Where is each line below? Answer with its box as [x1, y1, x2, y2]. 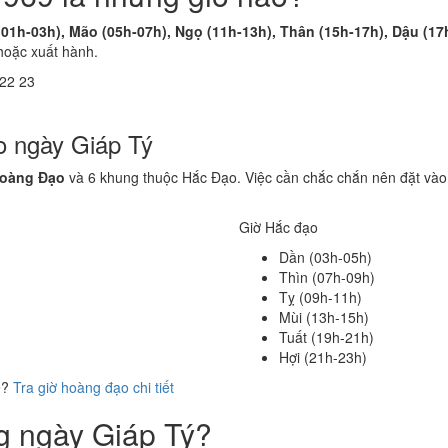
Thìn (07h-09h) [279, 267, 375, 287]
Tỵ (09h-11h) [279, 287, 362, 307]
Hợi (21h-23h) [279, 347, 367, 367]
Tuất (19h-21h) [279, 327, 374, 347]
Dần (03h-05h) [279, 247, 372, 267]
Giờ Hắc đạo [239, 217, 318, 237]
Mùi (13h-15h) [279, 307, 369, 327]
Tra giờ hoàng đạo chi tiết [13, 377, 174, 397]
